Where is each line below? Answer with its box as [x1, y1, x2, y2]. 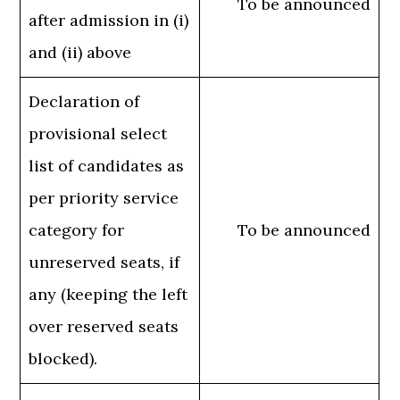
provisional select [29, 123, 168, 145]
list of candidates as [29, 155, 185, 177]
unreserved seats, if [29, 252, 180, 273]
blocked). [29, 348, 98, 370]
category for [29, 220, 125, 241]
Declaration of [29, 91, 140, 112]
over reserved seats [29, 316, 179, 337]
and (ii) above [29, 42, 132, 63]
